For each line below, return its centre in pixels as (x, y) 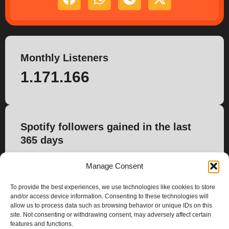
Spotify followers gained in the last (106, 127)
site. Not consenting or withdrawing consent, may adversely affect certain (111, 215)
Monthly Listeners (64, 58)
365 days (42, 140)
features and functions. (42, 224)
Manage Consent (114, 166)
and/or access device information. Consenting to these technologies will (109, 196)
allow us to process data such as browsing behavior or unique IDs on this (111, 205)
